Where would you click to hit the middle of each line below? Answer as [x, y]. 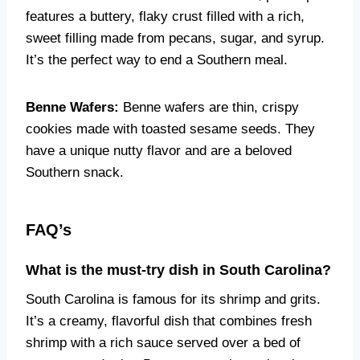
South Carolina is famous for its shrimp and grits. [173, 299]
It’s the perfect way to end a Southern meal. [157, 60]
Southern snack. [75, 172]
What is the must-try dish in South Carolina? [178, 270]
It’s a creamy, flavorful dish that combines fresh [169, 321]
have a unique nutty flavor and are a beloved [159, 151]
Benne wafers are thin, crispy [209, 107]
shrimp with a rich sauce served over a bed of [163, 343]
